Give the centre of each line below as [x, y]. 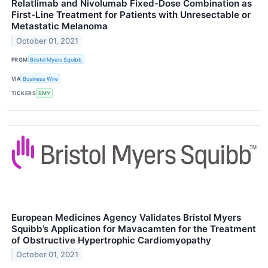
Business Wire [41, 78]
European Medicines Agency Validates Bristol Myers [126, 217]
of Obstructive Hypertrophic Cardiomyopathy [111, 240]
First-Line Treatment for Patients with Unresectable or [131, 15]
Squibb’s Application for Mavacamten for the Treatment [134, 229]
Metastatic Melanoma [60, 26]
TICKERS [24, 93]
